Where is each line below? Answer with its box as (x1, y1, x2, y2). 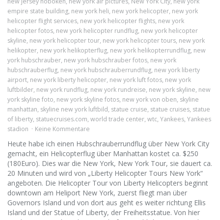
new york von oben (122, 95, 177, 104)
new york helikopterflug (40, 46, 107, 55)
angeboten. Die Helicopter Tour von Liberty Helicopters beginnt (7, 178, 208, 188)
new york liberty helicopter (30, 76, 107, 84)
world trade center (90, 115, 144, 123)
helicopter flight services (7, 17, 77, 25)
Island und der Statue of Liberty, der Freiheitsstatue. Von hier (7, 208, 200, 217)
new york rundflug (36, 85, 87, 94)
